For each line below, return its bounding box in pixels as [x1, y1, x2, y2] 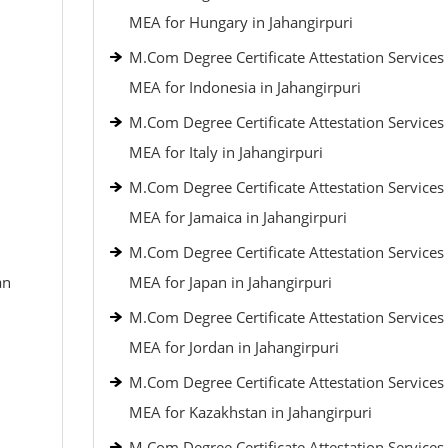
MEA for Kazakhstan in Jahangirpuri [128, 402, 372, 422]
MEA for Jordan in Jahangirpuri [128, 337, 339, 357]
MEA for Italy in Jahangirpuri [128, 142, 323, 162]
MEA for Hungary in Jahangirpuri [128, 12, 353, 32]
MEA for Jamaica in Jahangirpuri [128, 207, 347, 227]
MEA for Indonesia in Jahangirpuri [128, 77, 361, 97]
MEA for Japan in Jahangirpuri [128, 272, 332, 292]
